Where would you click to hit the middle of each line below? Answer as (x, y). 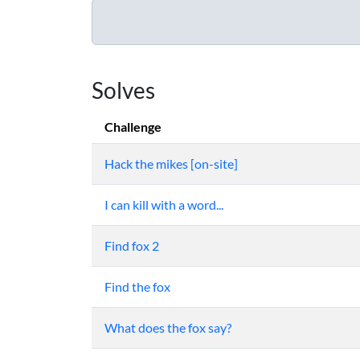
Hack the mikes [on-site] (171, 164)
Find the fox (137, 287)
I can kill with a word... (164, 205)
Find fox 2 (132, 246)
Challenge (133, 127)
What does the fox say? (168, 328)
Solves (123, 90)
